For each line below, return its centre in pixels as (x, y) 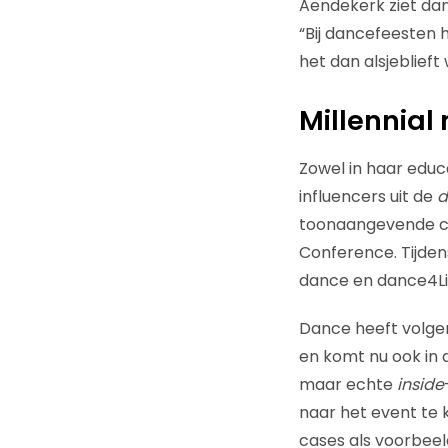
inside (420, 384)
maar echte (347, 384)
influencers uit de (367, 196)
